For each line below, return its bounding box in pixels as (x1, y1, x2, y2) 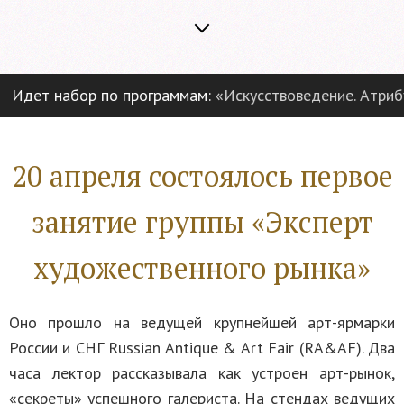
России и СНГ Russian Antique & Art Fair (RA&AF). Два (9, 337, 395, 359)
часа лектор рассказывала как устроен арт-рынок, (9, 363, 395, 384)
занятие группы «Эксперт (31, 202, 373, 241)
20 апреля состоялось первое (11, 156, 393, 195)
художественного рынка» (33, 248, 371, 287)
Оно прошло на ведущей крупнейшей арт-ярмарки (9, 312, 395, 334)
